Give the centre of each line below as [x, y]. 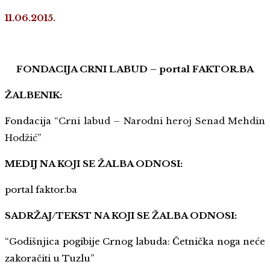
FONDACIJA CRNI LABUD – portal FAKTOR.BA [135, 69]
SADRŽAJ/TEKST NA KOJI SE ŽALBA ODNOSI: [121, 216]
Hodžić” [23, 138]
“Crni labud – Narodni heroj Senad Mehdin [160, 121]
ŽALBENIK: [33, 95]
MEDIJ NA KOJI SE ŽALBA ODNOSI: [94, 164]
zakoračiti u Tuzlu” [49, 259]
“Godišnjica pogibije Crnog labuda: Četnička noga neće [135, 242]
